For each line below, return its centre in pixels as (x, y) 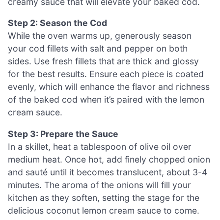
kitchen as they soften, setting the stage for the (104, 197)
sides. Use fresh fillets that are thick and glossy (103, 61)
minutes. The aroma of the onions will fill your (99, 185)
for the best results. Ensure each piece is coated (106, 74)
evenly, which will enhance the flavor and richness (109, 87)
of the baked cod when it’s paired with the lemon (106, 100)
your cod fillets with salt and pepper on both (98, 49)
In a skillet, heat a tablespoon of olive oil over (100, 146)
